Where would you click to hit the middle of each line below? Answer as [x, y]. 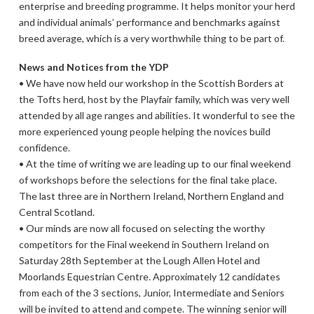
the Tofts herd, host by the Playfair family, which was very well [154, 100]
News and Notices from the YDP [94, 67]
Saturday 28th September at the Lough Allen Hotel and [139, 261]
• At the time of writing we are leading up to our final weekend [155, 164]
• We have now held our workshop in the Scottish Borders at [151, 83]
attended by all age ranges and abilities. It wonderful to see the [157, 116]
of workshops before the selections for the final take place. [148, 180]
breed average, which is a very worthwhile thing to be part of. [151, 38]
